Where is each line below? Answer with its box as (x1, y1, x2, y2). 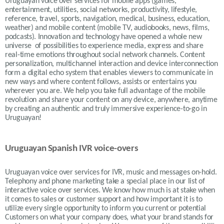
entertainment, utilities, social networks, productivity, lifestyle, (5, 5, 197, 14)
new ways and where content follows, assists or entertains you (5, 77, 196, 86)
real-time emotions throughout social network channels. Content (5, 50, 205, 59)
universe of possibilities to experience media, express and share (5, 41, 203, 50)
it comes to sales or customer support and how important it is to (5, 195, 202, 203)
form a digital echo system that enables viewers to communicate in (5, 68, 213, 77)
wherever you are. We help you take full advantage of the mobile (5, 86, 205, 95)
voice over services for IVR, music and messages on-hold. (39, 168, 217, 176)
